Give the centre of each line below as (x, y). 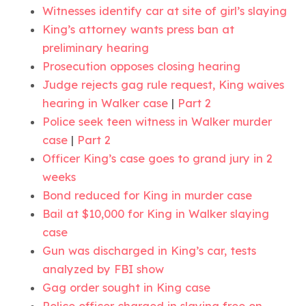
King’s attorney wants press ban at (139, 29)
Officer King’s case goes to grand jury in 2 (158, 158)
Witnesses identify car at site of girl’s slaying (165, 11)
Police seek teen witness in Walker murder (157, 121)
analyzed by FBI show (103, 269)
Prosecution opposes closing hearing (142, 66)
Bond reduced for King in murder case (148, 195)
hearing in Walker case (106, 103)
